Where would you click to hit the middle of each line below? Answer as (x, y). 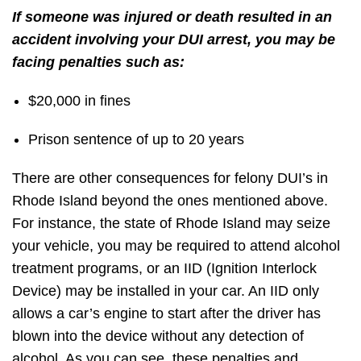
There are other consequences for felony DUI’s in (170, 178)
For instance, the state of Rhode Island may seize (171, 224)
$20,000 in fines (81, 101)
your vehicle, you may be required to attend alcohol (176, 246)
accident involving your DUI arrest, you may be (174, 40)
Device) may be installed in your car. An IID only (166, 291)
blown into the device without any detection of (158, 336)
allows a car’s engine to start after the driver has (166, 314)
